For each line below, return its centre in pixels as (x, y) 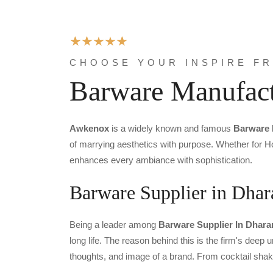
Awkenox (89, 128)
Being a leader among (114, 224)
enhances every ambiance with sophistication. (161, 160)
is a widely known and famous (171, 128)
